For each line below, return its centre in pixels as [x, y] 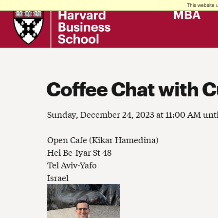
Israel [58, 178]
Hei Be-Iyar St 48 [79, 152]
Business [23, 13]
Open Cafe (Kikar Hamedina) [103, 140]
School [20, 19]
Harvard [21, 8]
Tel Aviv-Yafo [72, 165]
